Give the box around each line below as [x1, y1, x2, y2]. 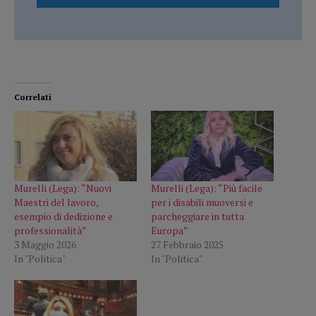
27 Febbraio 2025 [151, 237, 224, 251]
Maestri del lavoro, [14, 195, 98, 209]
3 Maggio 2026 [14, 237, 76, 251]
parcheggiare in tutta [151, 209, 244, 223]
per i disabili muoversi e [151, 195, 253, 209]
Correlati [14, 92, 51, 103]
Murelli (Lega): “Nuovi [14, 181, 111, 195]
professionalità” [14, 223, 87, 237]
